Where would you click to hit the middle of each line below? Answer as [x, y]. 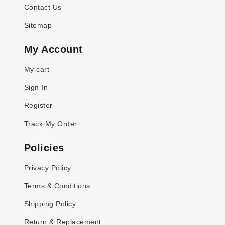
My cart [37, 69]
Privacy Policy [48, 167]
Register [38, 105]
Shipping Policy [50, 204]
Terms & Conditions [57, 186]
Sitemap [38, 25]
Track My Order [51, 123]
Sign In [36, 87]
